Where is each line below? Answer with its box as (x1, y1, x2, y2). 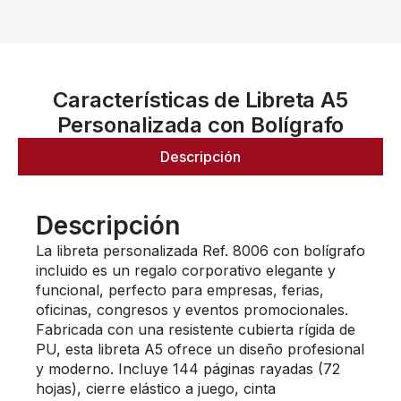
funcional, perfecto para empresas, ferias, (36, 280, 324, 299)
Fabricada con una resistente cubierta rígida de (36, 320, 355, 338)
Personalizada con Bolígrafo (56, 111, 345, 138)
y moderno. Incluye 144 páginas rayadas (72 (36, 359, 340, 378)
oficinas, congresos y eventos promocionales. (36, 300, 348, 319)
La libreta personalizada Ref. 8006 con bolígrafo (36, 241, 365, 260)
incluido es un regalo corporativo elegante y (36, 260, 336, 279)
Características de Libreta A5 (53, 86, 348, 113)
